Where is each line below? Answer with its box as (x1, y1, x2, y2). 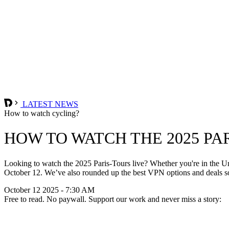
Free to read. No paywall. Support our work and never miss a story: (4, 194, 221, 203)
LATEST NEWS (20, 99, 78, 108)
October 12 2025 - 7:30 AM (4, 185, 95, 194)
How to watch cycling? (4, 108, 79, 118)
